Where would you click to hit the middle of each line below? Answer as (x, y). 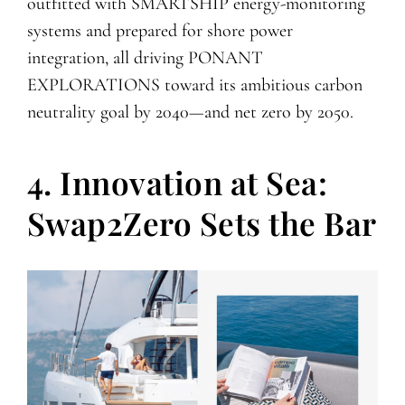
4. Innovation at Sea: (177, 182)
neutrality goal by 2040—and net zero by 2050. (190, 112)
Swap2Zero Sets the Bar (202, 222)
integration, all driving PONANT (145, 57)
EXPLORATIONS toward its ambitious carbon (194, 85)
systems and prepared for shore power (160, 30)
